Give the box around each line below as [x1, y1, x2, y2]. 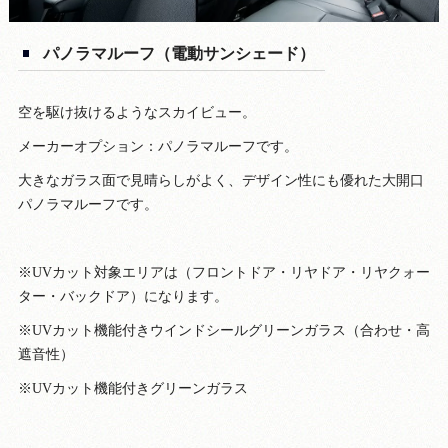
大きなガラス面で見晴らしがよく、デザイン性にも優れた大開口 [17, 172, 424, 188]
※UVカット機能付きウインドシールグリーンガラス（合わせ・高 [17, 322, 430, 338]
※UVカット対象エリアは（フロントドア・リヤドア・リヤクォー [17, 264, 430, 280]
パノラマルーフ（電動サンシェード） [42, 44, 315, 62]
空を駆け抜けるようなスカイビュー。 [17, 104, 256, 120]
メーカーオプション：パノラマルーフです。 [17, 138, 298, 154]
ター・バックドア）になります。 [17, 288, 228, 304]
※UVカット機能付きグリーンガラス [17, 380, 248, 396]
